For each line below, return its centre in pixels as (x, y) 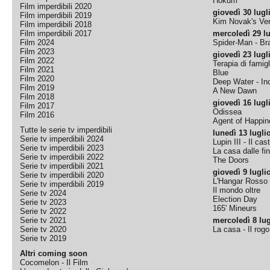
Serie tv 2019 (43, 238)
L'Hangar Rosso (240, 181)
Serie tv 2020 (43, 229)
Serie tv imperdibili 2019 (62, 184)
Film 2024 (37, 42)
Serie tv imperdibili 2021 (62, 166)
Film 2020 (37, 79)
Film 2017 (37, 106)
